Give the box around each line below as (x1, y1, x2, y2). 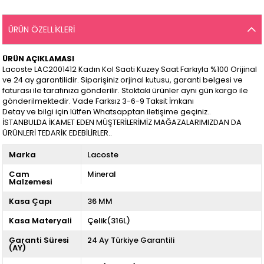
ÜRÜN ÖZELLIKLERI (8, 24, 75, 36)
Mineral (87, 169, 116, 180)
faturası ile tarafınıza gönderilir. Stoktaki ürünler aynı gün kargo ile (2, 85, 249, 96)
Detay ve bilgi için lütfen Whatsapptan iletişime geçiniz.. (2, 107, 212, 117)
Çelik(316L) (87, 215, 130, 227)
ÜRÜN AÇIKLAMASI (2, 54, 75, 64)
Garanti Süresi (9, 235, 70, 246)
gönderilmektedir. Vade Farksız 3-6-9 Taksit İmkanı (2, 96, 194, 107)
